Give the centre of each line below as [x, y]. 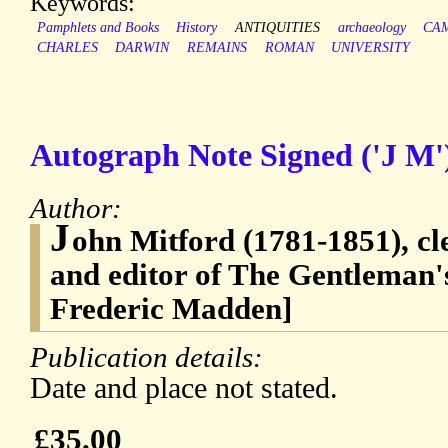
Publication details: [150, 357]
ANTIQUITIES [277, 28]
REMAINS [216, 48]
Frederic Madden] [171, 309]
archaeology [371, 28]
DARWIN [142, 48]
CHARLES [67, 48]
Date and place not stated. [184, 388]
